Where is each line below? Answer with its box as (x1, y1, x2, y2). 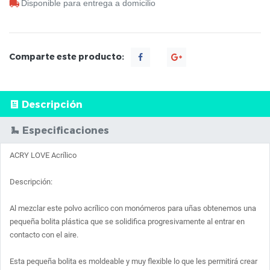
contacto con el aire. (10, 230, 78, 240)
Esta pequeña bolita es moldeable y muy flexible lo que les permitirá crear (10, 257, 257, 266)
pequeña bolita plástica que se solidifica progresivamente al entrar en (10, 217, 245, 227)
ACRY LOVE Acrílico (10, 151, 78, 160)
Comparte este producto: (9, 51, 124, 61)
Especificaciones (22, 124, 109, 136)
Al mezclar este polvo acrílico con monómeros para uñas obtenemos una (10, 204, 256, 213)
